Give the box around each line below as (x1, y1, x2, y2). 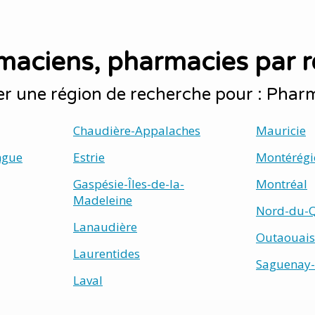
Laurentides (73, 245, 140, 262)
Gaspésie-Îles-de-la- (73, 176, 184, 192)
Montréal (256, 176, 307, 192)
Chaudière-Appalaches (73, 122, 200, 139)
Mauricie (256, 122, 306, 139)
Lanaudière (73, 219, 137, 235)
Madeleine (73, 192, 132, 208)
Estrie (73, 149, 105, 165)
